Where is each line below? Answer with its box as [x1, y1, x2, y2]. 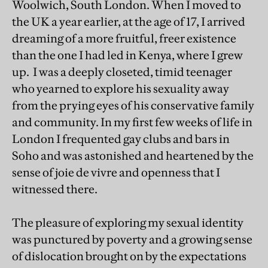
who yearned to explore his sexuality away [12, 81, 229, 96]
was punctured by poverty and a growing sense [12, 232, 252, 246]
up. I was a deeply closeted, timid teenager [12, 64, 232, 79]
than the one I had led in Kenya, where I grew [12, 47, 243, 62]
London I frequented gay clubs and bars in [12, 131, 230, 146]
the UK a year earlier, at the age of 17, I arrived [12, 14, 245, 29]
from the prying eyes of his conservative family [12, 98, 254, 112]
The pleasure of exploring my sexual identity [12, 215, 243, 230]
